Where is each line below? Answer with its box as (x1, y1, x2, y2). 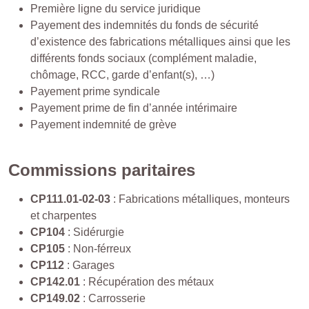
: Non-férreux (65, 243, 131, 255)
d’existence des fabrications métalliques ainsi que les (30, 36, 290, 48)
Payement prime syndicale (30, 86, 160, 97)
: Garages (64, 259, 114, 271)
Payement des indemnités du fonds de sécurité (30, 19, 259, 31)
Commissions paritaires (8, 161, 195, 179)
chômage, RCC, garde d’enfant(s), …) (30, 69, 215, 81)
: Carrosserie (80, 292, 146, 304)
